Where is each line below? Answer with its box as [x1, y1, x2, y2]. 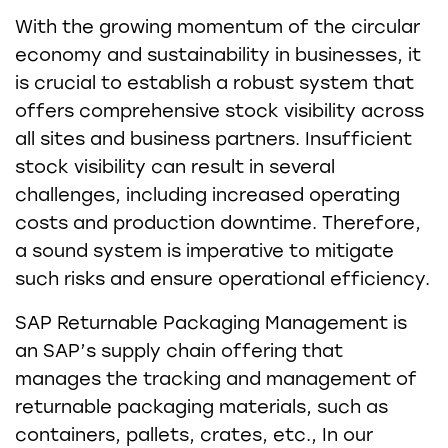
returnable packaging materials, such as [15, 395, 388, 418]
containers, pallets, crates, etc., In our [15, 423, 373, 446]
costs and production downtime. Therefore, [15, 211, 421, 234]
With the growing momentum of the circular [15, 15, 420, 38]
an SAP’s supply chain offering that [15, 339, 343, 362]
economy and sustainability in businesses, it [15, 43, 421, 66]
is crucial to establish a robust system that [15, 71, 414, 94]
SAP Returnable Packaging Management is [15, 311, 407, 334]
